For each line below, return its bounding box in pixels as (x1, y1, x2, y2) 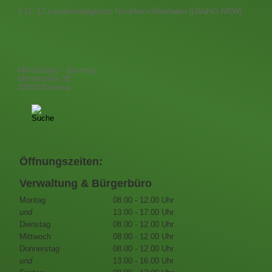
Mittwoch (19, 233, 51, 242)
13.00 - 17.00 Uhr (113, 208, 174, 217)
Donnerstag (19, 245, 59, 254)
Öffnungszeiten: (19, 155, 103, 168)
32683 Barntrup (18, 83, 72, 92)
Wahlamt (18, 57, 51, 66)
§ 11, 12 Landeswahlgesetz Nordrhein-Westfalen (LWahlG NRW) (18, 7, 242, 16)
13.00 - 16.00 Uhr (113, 257, 174, 266)
